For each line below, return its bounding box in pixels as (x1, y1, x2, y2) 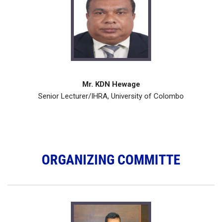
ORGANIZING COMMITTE (42, 152, 180, 168)
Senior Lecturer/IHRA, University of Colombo (38, 92, 184, 101)
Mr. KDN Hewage (82, 80, 140, 89)
